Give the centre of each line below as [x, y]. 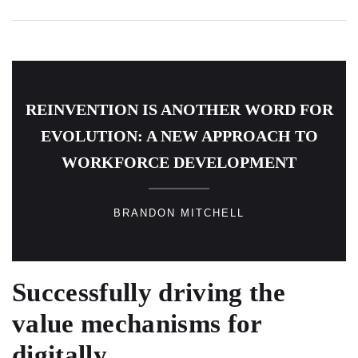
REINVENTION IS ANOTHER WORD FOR [179, 110]
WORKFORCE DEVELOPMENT [179, 163]
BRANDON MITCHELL [179, 213]
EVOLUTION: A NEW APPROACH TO [179, 136]
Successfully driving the [149, 293]
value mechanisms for [137, 324]
